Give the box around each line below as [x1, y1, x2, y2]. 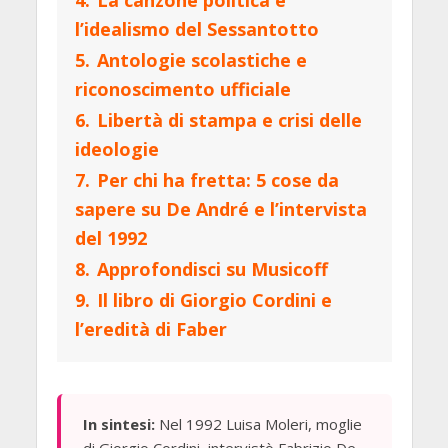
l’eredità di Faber [74, 317, 227, 342]
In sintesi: [82, 414, 155, 435]
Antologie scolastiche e [96, 48, 307, 73]
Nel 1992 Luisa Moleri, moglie [154, 414, 362, 435]
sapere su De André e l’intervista [74, 197, 367, 222]
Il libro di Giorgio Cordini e [96, 288, 332, 313]
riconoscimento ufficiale [74, 77, 291, 102]
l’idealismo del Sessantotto [74, 17, 319, 42]
